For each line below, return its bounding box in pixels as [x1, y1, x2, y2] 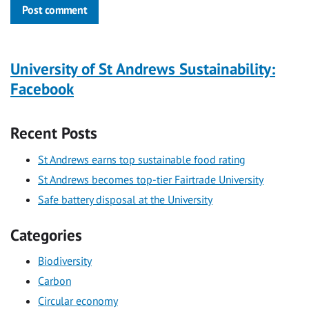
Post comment [22, 3, 87, 17]
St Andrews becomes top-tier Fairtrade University [38, 172, 263, 186]
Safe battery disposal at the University [38, 192, 212, 206]
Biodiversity [38, 254, 92, 268]
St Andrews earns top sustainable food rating [38, 152, 246, 166]
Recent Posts [10, 123, 97, 143]
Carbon [38, 274, 71, 288]
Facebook [10, 78, 74, 99]
